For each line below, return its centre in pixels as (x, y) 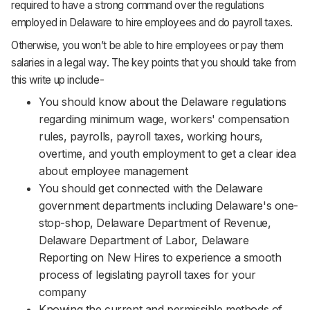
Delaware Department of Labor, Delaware (144, 240)
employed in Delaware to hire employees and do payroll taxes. (152, 22)
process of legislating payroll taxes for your (147, 275)
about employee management (113, 171)
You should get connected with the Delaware (151, 189)
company (63, 292)
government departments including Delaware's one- (169, 206)
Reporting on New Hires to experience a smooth (160, 258)
